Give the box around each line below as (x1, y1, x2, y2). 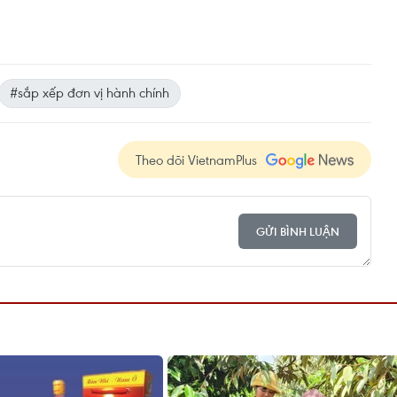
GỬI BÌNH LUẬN (256, 223, 339, 239)
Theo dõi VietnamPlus (136, 151, 257, 168)
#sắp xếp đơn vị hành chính (10, 83, 169, 101)
